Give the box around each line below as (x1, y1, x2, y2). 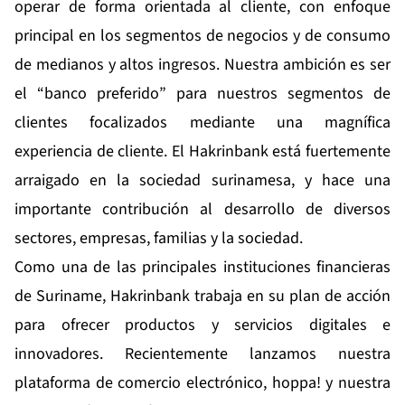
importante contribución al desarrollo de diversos (14, 198, 391, 221)
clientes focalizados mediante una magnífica (14, 111, 391, 135)
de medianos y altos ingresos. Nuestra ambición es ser (14, 53, 391, 77)
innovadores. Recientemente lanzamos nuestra (14, 343, 391, 366)
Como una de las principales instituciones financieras (14, 256, 391, 279)
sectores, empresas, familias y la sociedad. (14, 227, 303, 250)
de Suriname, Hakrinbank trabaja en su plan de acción (14, 285, 391, 308)
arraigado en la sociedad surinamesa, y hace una (14, 169, 391, 193)
